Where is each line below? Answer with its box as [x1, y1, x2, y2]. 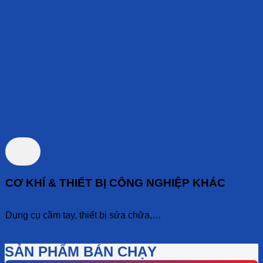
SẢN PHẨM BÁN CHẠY [5, 243, 157, 259]
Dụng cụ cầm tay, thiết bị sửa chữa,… [5, 210, 161, 220]
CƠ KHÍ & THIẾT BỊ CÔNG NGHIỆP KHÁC [5, 176, 225, 189]
